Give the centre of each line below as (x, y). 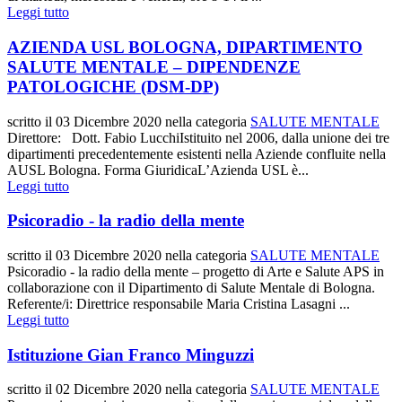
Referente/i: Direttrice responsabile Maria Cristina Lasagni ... (179, 303)
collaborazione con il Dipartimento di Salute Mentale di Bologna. (191, 287)
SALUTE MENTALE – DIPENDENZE (154, 66)
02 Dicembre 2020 (109, 389)
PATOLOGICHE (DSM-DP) (113, 86)
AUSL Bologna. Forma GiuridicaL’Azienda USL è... (158, 170)
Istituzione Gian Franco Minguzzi (131, 354)
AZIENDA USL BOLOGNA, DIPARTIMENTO (185, 47)
